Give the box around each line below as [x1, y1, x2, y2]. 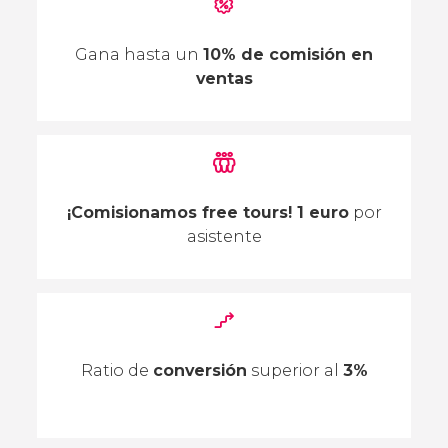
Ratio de [80, 361, 153, 381]
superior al [246, 361, 343, 381]
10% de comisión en [203, 44, 373, 64]
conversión [152, 361, 247, 381]
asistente [186, 227, 262, 247]
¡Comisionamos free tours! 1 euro [66, 203, 349, 223]
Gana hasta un [75, 44, 203, 64]
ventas [195, 68, 253, 88]
